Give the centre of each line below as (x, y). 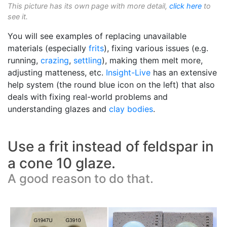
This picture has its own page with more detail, (88, 6)
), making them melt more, (152, 61)
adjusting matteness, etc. (57, 73)
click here (185, 6)
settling (88, 61)
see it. (18, 17)
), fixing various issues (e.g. (156, 48)
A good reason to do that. (81, 179)
